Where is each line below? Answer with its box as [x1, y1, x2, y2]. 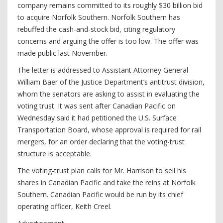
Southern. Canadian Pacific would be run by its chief [17, 190, 183, 199]
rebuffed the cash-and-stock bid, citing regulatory [17, 24, 175, 34]
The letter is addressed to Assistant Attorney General [17, 65, 188, 75]
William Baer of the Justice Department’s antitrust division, [17, 77, 205, 87]
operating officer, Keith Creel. [17, 202, 111, 211]
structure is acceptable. [17, 149, 92, 158]
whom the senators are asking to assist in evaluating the [17, 89, 200, 99]
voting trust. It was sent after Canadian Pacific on [17, 101, 176, 111]
